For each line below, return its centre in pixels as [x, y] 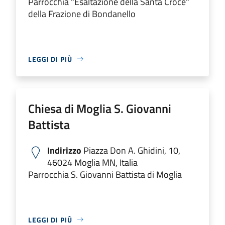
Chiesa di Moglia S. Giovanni [100, 108]
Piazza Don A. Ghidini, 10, [131, 150]
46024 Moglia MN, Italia [92, 162]
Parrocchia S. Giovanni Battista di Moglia [105, 174]
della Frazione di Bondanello [82, 14]
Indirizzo [64, 150]
